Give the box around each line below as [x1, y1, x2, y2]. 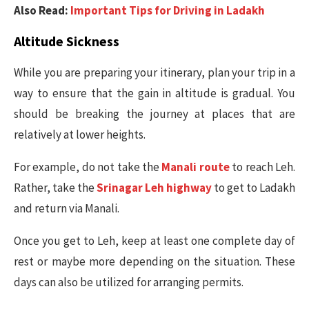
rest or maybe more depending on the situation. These [14, 254, 295, 269]
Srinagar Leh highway [97, 180, 212, 195]
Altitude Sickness [14, 32, 119, 50]
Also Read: [14, 3, 70, 18]
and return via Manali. [14, 201, 119, 216]
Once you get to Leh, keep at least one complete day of [14, 233, 295, 248]
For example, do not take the [14, 159, 162, 175]
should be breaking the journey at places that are [14, 106, 295, 121]
